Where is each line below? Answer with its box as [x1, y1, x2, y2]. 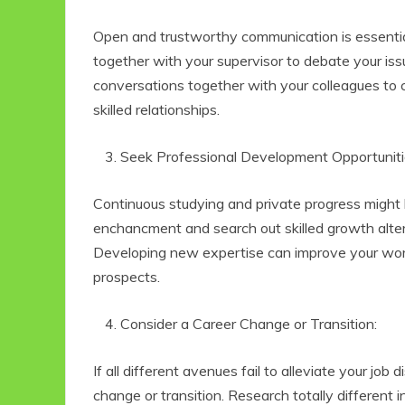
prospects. [93, 268, 164, 287]
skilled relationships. [93, 100, 223, 119]
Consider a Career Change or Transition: [120, 315, 381, 334]
